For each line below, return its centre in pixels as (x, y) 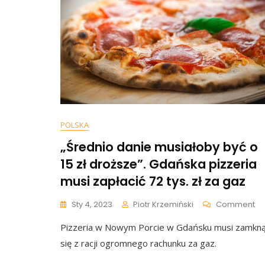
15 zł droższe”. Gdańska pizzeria (159, 164)
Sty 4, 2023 (92, 204)
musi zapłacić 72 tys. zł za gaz (153, 181)
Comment (235, 204)
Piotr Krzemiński (163, 204)
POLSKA (75, 125)
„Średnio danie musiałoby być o (159, 147)
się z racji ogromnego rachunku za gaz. (138, 243)
